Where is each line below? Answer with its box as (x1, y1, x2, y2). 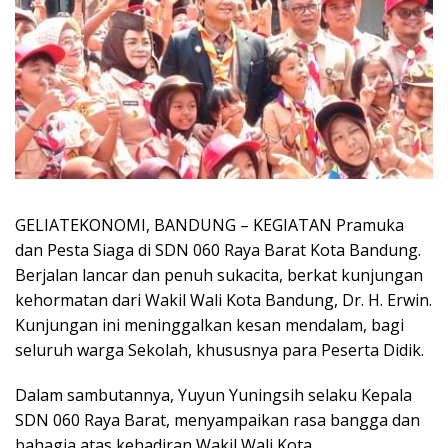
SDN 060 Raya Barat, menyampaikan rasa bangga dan (15, 409, 420, 432)
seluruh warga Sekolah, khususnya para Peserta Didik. (15, 339, 424, 362)
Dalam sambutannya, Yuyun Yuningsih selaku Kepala (15, 384, 412, 407)
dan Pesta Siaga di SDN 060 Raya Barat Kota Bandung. (15, 239, 421, 262)
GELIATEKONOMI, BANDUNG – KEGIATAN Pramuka (15, 214, 404, 237)
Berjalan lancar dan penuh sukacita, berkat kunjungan (15, 264, 423, 287)
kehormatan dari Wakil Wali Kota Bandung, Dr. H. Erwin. (15, 289, 432, 312)
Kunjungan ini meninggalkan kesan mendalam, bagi (15, 314, 404, 337)
